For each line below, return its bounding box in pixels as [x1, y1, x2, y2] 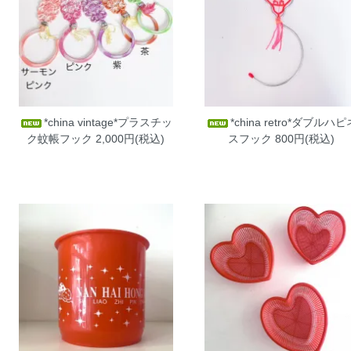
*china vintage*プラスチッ [44, 115, 173, 128]
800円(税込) [271, 132, 335, 145]
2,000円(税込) [92, 132, 165, 145]
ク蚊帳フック [27, 132, 93, 145]
